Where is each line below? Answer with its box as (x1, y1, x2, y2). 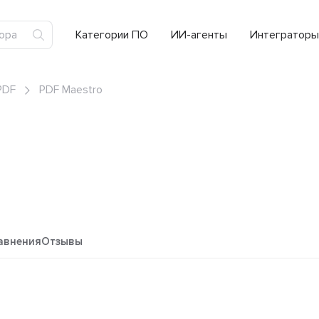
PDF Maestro (39, 83, 103, 98)
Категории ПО (75, 28, 148, 42)
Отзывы (41, 235, 83, 249)
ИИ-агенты (171, 28, 227, 42)
